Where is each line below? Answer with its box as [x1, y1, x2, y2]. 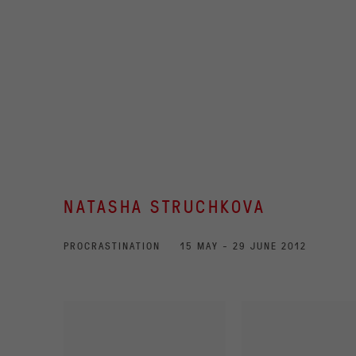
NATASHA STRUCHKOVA [64, 196, 266, 217]
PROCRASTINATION [64, 239, 161, 252]
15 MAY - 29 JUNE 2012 [180, 239, 307, 252]
